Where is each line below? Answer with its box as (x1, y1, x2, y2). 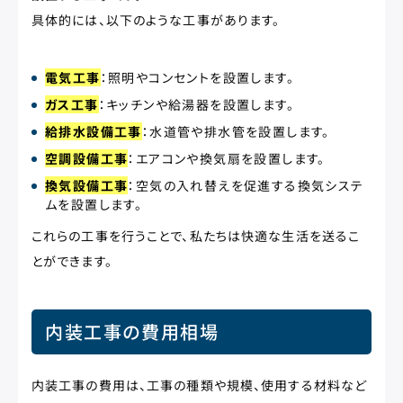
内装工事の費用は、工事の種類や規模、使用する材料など (31, 376, 368, 394)
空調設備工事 (45, 149, 129, 167)
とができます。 (31, 252, 112, 270)
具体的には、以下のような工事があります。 (31, 11, 281, 29)
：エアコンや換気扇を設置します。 (128, 149, 326, 167)
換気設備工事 (45, 176, 129, 194)
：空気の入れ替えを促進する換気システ (128, 176, 364, 194)
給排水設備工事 (45, 122, 142, 140)
